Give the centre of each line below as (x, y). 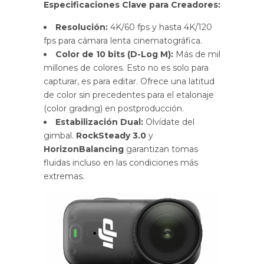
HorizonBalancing (84, 149)
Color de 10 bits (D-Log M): (114, 54)
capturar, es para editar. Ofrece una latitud (129, 81)
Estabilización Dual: (99, 122)
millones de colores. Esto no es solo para (126, 67)
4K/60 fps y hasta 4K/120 (160, 27)
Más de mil (197, 54)
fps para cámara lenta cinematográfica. (123, 40)
